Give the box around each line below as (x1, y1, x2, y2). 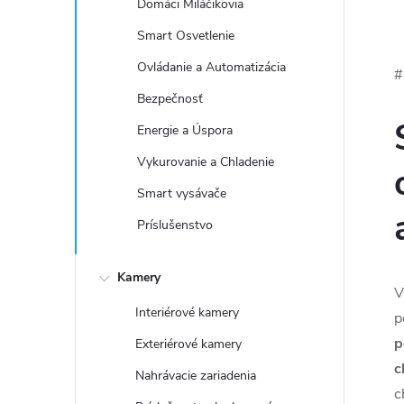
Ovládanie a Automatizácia (137, 59, 286, 76)
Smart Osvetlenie (137, 27, 234, 44)
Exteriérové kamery (135, 335, 242, 353)
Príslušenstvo (137, 216, 213, 234)
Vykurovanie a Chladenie (137, 153, 274, 170)
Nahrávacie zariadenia (135, 367, 256, 384)
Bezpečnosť (137, 90, 203, 107)
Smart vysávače (137, 185, 226, 202)
